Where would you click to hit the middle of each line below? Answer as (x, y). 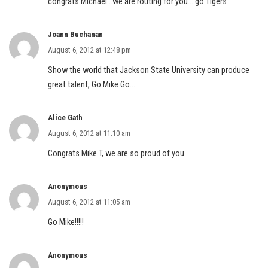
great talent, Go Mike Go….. (93, 85)
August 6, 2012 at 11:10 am (89, 133)
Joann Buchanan (75, 34)
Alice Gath (65, 118)
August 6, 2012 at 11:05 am (89, 202)
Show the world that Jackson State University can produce (149, 70)
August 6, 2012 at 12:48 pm (89, 50)
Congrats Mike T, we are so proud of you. (117, 153)
